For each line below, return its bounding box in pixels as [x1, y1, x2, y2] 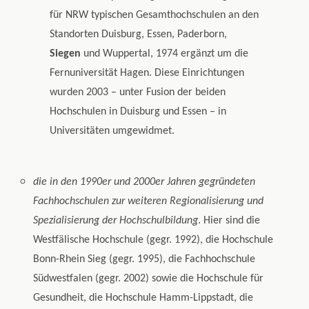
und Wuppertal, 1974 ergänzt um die [81, 48, 249, 60]
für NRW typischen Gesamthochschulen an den [50, 10, 259, 21]
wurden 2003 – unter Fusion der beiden [50, 87, 226, 99]
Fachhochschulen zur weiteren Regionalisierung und [33, 196, 264, 208]
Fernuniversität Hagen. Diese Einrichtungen [50, 68, 245, 79]
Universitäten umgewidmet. [50, 126, 175, 137]
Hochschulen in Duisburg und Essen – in [50, 106, 227, 118]
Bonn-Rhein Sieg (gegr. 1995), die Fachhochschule [33, 254, 256, 266]
